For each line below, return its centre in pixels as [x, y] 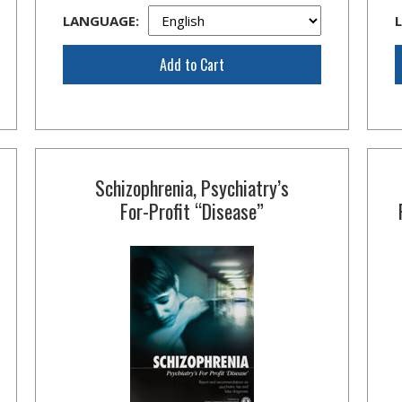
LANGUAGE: [100, 21]
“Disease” [227, 211]
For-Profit [155, 211]
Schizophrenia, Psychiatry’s [192, 188]
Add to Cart [192, 65]
